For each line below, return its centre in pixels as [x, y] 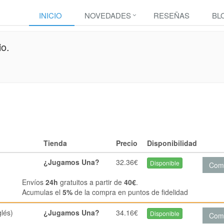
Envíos [33, 182]
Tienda [55, 143]
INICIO [50, 15]
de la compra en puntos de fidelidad [130, 192]
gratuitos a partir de [91, 182]
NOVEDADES [108, 15]
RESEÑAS [171, 15]
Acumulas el [42, 192]
